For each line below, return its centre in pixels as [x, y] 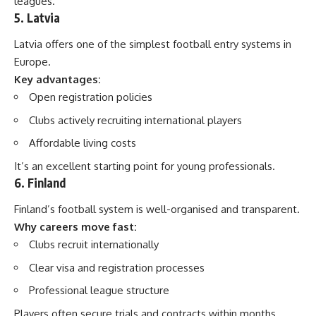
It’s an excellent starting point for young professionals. [145, 166]
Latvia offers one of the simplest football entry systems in [153, 44]
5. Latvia [37, 17]
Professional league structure [99, 290]
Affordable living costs [83, 143]
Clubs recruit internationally [94, 244]
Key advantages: [57, 79]
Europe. [32, 62]
